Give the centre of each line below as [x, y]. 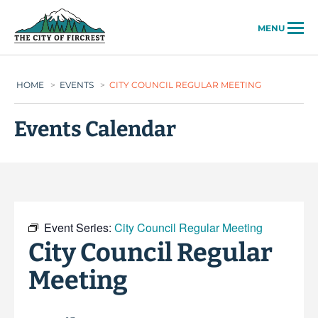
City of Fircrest [147, 16]
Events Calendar [95, 129]
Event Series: [79, 227]
